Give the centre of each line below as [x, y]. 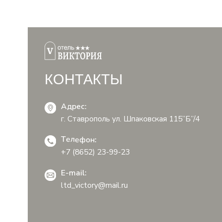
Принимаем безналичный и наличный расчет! [117, 118]
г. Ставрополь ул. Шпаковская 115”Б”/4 [116, 11]
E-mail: [66, 59]
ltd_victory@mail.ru [84, 70]
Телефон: [70, 30]
